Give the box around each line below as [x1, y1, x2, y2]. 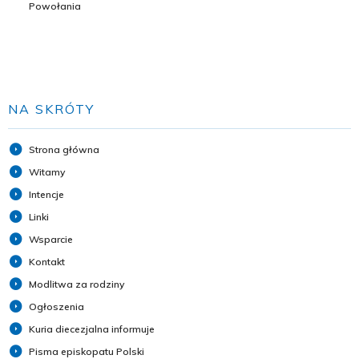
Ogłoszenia [29, 301, 84, 313]
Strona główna [29, 143, 99, 156]
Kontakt [29, 256, 65, 268]
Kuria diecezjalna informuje [29, 323, 155, 336]
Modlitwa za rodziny [29, 278, 124, 291]
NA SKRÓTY [8, 101, 95, 118]
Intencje [29, 188, 64, 201]
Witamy [29, 166, 65, 179]
